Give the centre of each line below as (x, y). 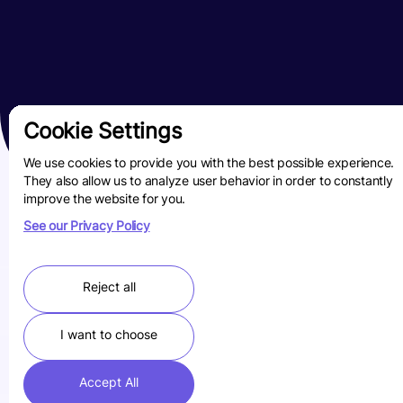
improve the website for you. (104, 200)
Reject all (109, 288)
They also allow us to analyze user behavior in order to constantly (208, 182)
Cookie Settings (103, 133)
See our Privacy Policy (87, 227)
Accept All (109, 384)
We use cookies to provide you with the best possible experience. (209, 164)
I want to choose (109, 336)
